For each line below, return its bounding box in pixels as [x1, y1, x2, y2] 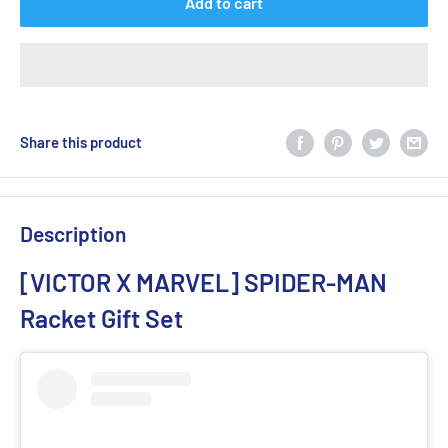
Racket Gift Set [20, 302, 183, 333]
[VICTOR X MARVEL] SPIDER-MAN [20, 266, 387, 297]
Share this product [20, 133, 142, 152]
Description [20, 221, 126, 247]
